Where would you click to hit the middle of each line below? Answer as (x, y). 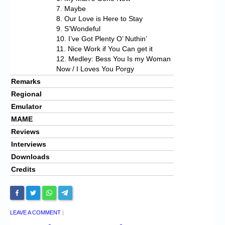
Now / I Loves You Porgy (95, 69)
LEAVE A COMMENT (35, 212)
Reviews (25, 131)
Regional (26, 94)
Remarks (26, 81)
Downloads (30, 156)
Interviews (29, 144)
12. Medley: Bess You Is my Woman (114, 59)
